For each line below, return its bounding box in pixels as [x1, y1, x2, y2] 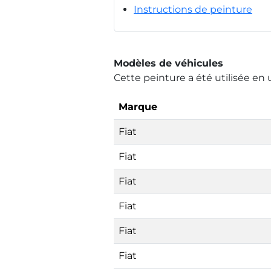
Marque [119, 100, 157, 113]
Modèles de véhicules [114, 57, 223, 69]
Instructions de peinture [134, 3, 252, 15]
